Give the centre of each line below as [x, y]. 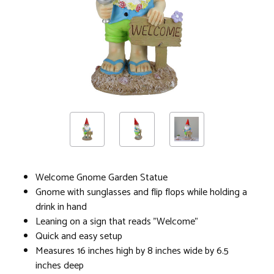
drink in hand [61, 207]
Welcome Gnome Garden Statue [102, 177]
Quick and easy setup [79, 236]
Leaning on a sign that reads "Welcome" [117, 221]
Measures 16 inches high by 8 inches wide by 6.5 [132, 251]
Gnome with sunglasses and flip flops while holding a [141, 192]
